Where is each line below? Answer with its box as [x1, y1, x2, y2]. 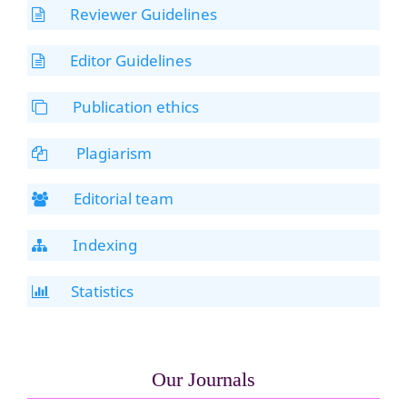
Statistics [71, 280, 134, 302]
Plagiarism [73, 142, 152, 164]
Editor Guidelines [70, 49, 192, 71]
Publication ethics [73, 95, 199, 117]
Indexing [73, 234, 137, 256]
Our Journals [152, 367, 255, 391]
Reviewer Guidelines [70, 4, 217, 25]
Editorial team [74, 188, 174, 210]
